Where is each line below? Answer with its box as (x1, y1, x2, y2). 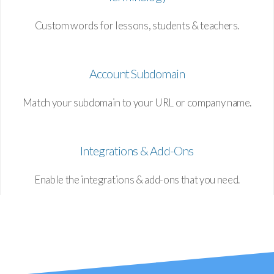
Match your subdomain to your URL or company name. (22, 96, 252, 109)
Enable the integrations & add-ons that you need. (34, 173, 240, 187)
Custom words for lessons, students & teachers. (34, 19, 240, 32)
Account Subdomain (89, 66, 185, 81)
